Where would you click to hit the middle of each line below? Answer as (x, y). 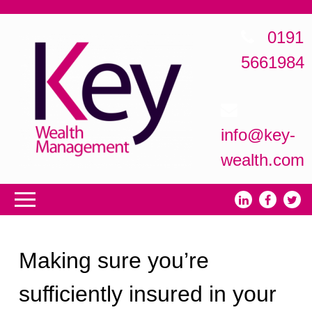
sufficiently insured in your (148, 294)
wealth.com (262, 160)
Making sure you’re (114, 260)
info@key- (258, 135)
